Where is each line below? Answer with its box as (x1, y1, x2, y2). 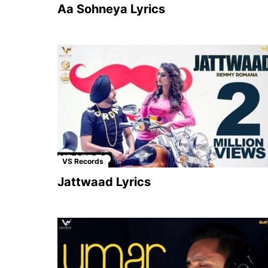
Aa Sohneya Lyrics (57, 1, 165, 16)
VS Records (62, 156, 103, 166)
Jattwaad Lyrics (57, 174, 151, 189)
